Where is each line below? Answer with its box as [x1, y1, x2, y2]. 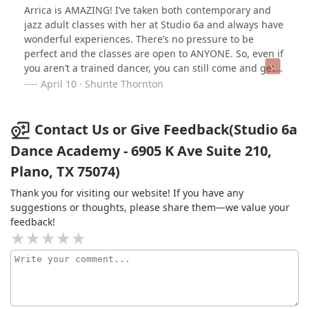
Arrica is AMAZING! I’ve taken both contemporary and [24, 3, 271, 17]
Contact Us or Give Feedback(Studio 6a [34, 119, 297, 139]
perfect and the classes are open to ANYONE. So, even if [24, 46, 283, 60]
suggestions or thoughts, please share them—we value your [10, 201, 290, 215]
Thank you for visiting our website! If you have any [10, 186, 243, 200]
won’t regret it [24, 90, 89, 103]
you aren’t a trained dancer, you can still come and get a [24, 61, 283, 74]
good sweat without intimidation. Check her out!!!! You [24, 75, 275, 89]
